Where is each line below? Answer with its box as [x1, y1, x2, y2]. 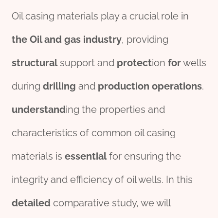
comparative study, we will [51, 197, 170, 209]
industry [83, 34, 122, 46]
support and [57, 57, 117, 69]
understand [12, 104, 66, 116]
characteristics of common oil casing [12, 127, 176, 139]
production [98, 80, 149, 92]
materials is [12, 150, 65, 163]
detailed [12, 197, 51, 209]
